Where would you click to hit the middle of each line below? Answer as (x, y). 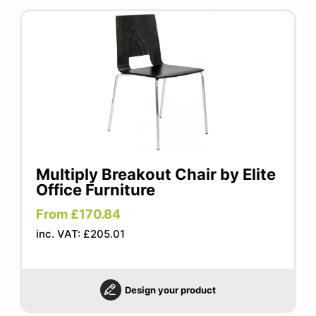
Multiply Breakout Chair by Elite (156, 174)
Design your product (170, 290)
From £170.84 (79, 214)
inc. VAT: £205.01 (81, 234)
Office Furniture (96, 190)
